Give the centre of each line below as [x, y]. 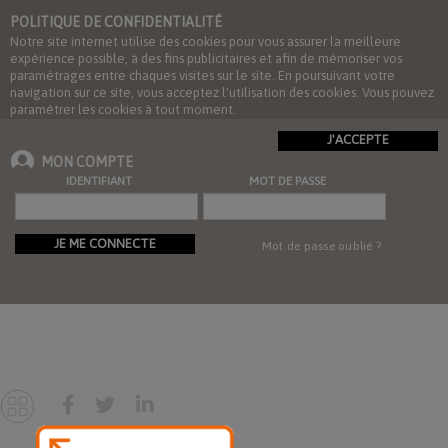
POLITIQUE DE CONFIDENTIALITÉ [116, 22]
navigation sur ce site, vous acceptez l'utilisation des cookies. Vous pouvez [222, 92]
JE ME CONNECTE [105, 243]
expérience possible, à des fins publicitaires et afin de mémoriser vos [206, 58]
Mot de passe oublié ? [321, 246]
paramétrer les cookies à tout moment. [123, 109]
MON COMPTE [87, 162]
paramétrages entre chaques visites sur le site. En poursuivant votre [202, 75]
